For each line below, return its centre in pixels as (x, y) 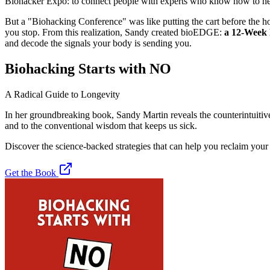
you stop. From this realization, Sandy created (93, 33)
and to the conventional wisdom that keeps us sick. (101, 126)
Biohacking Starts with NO (88, 69)
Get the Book (32, 173)
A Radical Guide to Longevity (62, 95)
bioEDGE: (201, 33)
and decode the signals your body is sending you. (98, 43)
